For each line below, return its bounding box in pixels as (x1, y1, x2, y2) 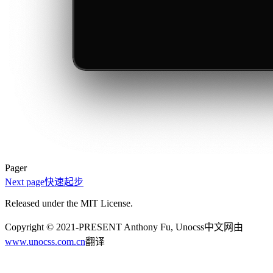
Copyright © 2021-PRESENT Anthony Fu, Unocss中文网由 (5, 221, 243, 232)
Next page (5, 176, 44, 187)
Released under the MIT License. (5, 197, 133, 208)
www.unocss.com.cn (5, 236, 85, 247)
